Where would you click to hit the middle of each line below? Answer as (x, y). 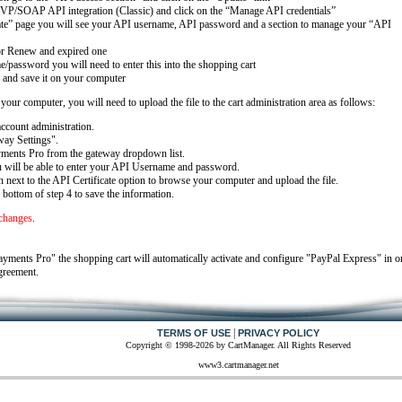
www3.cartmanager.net (238, 365)
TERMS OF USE (194, 333)
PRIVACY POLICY (279, 333)
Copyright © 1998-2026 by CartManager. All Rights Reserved (238, 345)
